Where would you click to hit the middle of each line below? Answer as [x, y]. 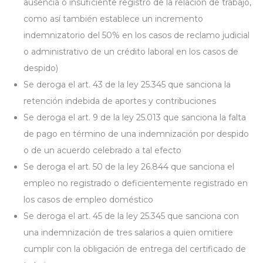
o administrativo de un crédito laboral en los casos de [131, 52]
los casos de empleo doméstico [88, 200]
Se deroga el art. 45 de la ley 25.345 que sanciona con [131, 216]
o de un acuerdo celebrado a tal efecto [102, 150]
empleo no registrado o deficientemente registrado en [136, 183]
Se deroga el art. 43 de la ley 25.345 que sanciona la [127, 85]
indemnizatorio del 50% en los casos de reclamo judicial [136, 35]
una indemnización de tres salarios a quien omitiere [128, 232]
